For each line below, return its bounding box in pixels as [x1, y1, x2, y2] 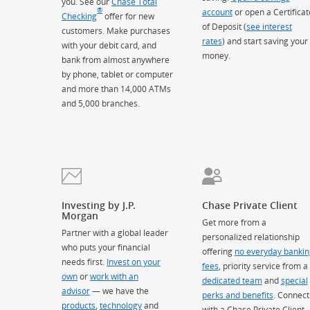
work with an [90, 270, 138, 282]
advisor [62, 284, 90, 296]
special [280, 274, 308, 286]
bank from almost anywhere [62, 54, 170, 66]
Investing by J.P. [62, 198, 136, 212]
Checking [62, 10, 97, 22]
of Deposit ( [201, 21, 246, 33]
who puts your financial [62, 241, 150, 253]
